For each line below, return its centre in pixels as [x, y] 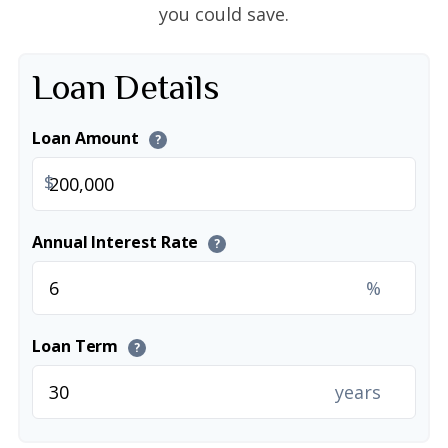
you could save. [224, 14]
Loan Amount [88, 138]
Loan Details [126, 87]
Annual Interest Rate [117, 242]
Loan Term [77, 346]
